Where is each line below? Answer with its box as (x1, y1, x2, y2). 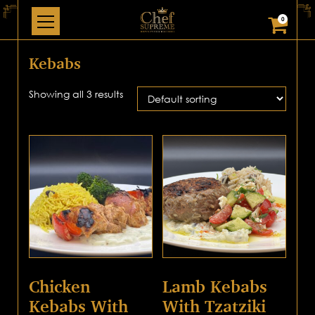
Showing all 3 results (29, 87, 124, 100)
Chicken (29, 276, 91, 297)
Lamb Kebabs (162, 276, 268, 297)
